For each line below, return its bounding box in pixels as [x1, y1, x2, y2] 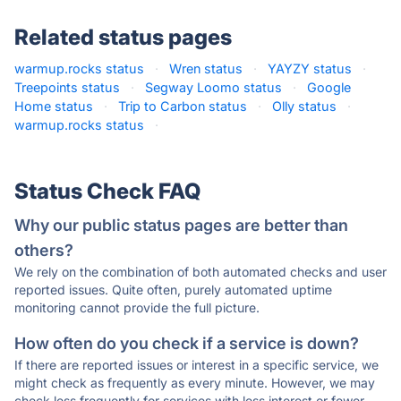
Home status [14, 98, 93, 114]
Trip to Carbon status [118, 98, 247, 114]
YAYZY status [268, 61, 352, 76]
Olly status [272, 98, 337, 114]
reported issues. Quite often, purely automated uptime [14, 282, 332, 297]
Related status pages [14, 24, 232, 50]
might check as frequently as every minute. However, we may [14, 375, 375, 390]
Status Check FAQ [14, 178, 200, 204]
